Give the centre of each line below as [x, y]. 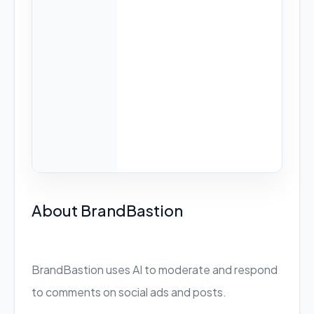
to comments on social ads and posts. [129, 292]
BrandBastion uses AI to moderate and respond [155, 269]
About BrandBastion [107, 210]
